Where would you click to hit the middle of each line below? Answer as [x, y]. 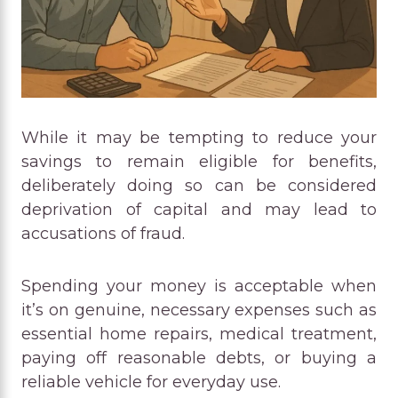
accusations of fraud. [103, 233]
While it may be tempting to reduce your [199, 137]
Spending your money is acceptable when [199, 286]
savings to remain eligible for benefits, [199, 161]
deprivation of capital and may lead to [199, 209]
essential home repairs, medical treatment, [199, 334]
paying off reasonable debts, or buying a [199, 358]
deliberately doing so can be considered [199, 185]
